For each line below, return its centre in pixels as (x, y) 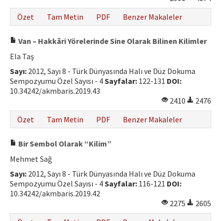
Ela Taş (22, 56)
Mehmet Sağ (31, 159)
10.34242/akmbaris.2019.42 (55, 193)
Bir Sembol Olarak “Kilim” (64, 144)
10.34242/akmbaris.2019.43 (55, 91)
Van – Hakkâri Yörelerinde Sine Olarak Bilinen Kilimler (112, 41)
